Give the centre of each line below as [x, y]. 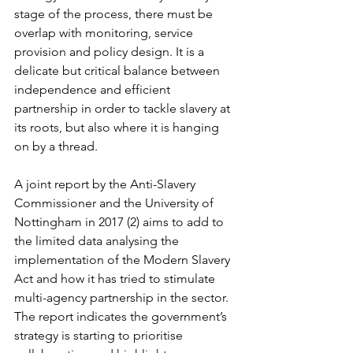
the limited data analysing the [98, 241]
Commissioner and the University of [115, 203]
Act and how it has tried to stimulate [116, 279]
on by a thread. [59, 147]
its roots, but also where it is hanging [118, 128]
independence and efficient [94, 90]
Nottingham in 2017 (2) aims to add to [121, 222]
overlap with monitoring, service [105, 33]
